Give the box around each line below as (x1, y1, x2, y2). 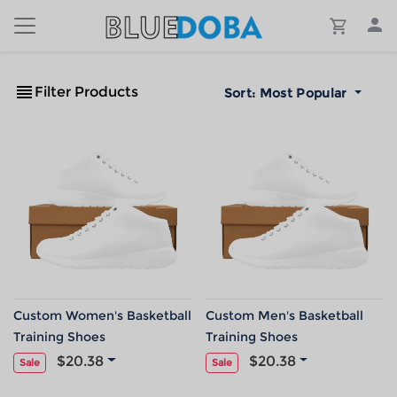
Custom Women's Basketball (13, 307, 191, 323)
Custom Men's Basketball (205, 307, 363, 323)
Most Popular (259, 85, 347, 101)
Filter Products (35, 83, 138, 100)
